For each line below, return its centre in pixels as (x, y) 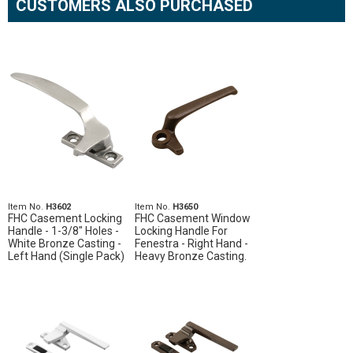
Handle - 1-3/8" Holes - (63, 231)
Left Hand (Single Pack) (66, 256)
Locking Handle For (181, 231)
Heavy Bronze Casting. (190, 256)
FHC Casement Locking (65, 218)
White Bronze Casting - (65, 243)
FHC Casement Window (192, 218)
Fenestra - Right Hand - (191, 243)
